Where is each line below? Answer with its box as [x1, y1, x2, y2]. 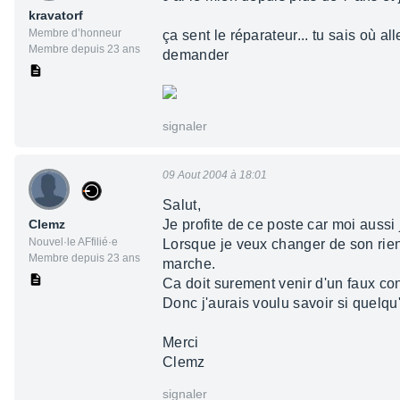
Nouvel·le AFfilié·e [29, 236, 118, 249]
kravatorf [29, 8, 83, 23]
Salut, [162, 197, 201, 213]
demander [162, 47, 229, 63]
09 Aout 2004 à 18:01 [162, 169, 267, 182]
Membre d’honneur [29, 27, 121, 40]
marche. [162, 256, 216, 272]
